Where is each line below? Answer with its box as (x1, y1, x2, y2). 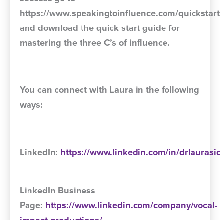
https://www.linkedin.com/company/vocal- (45, 200, 217, 211)
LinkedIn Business (20, 185, 95, 196)
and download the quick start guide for (20, 22, 180, 33)
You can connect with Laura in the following (20, 84, 199, 96)
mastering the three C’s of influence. (20, 37, 170, 48)
